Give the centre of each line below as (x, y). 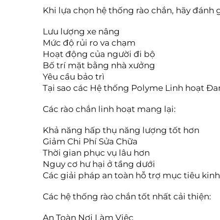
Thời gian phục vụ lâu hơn (96, 153)
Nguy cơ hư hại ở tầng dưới (99, 164)
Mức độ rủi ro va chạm (89, 43)
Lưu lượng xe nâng (81, 31)
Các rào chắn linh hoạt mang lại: (109, 109)
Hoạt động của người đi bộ (99, 54)
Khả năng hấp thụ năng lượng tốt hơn (121, 130)
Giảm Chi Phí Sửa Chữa (90, 141)
